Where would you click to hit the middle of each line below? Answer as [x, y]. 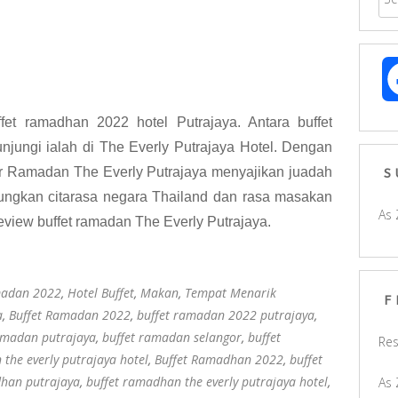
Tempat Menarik [231, 293]
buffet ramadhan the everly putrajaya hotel [207, 382]
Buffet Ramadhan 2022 [219, 359]
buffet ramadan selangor [172, 337]
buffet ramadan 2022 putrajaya [226, 315]
